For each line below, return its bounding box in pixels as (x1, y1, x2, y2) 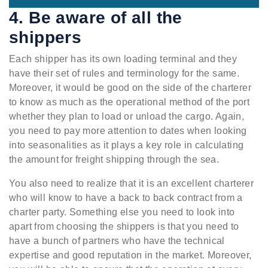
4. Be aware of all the (9, 8, 182, 27)
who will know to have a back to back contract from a (9, 192, 243, 203)
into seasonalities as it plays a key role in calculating (9, 139, 244, 150)
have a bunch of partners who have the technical (9, 235, 225, 246)
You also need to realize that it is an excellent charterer (9, 178, 254, 188)
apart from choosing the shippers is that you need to (9, 221, 239, 232)
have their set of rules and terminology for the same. (9, 68, 240, 78)
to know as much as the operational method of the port (9, 96, 250, 107)
